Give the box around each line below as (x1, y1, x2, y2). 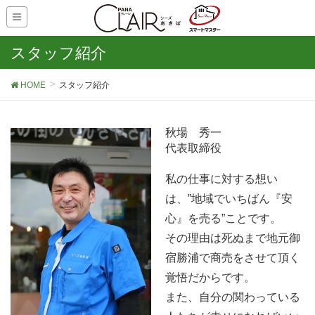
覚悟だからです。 (165, 271, 255, 284)
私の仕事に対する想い (165, 173, 278, 186)
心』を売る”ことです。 (165, 212, 281, 225)
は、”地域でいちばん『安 (165, 193, 292, 205)
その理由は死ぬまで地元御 (165, 232, 300, 245)
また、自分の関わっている (165, 291, 300, 304)
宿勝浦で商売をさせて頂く (165, 252, 300, 264)
